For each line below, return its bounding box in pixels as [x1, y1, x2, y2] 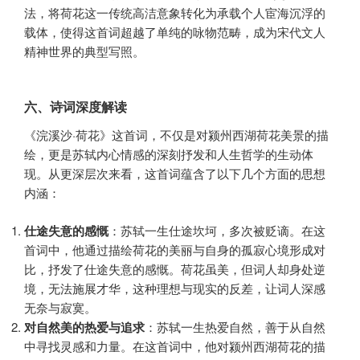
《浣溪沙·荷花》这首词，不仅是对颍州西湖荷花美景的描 [24, 126, 329, 144]
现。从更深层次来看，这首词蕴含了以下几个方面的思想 [24, 165, 325, 182]
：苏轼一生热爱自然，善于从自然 [145, 317, 325, 335]
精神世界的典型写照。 [24, 42, 145, 59]
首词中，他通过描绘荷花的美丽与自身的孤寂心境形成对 [24, 240, 325, 258]
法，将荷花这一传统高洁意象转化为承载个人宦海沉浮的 [24, 3, 325, 21]
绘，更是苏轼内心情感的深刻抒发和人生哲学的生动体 [24, 145, 313, 163]
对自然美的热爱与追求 [24, 317, 145, 336]
